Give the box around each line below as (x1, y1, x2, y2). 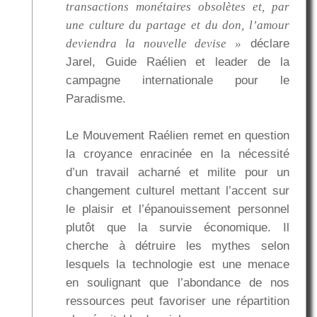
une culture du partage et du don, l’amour (66, 18, 289, 33)
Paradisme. (66, 92, 126, 106)
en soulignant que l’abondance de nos (66, 276, 289, 290)
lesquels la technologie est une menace (66, 258, 289, 272)
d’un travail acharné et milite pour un (66, 166, 289, 180)
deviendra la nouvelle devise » (66, 37, 242, 51)
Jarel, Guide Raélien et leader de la (66, 55, 289, 69)
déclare (241, 37, 290, 51)
